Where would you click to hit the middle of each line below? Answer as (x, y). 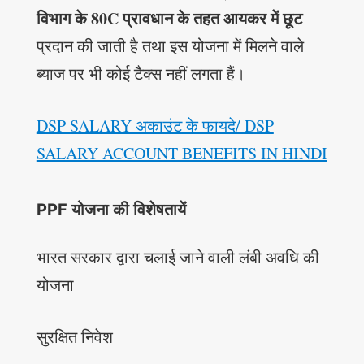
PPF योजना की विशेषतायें (111, 210)
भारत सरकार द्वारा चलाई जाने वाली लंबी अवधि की (178, 258)
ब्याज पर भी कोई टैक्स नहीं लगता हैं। (141, 74)
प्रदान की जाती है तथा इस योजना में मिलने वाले (170, 46)
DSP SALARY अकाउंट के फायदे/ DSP (155, 126)
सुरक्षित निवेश (74, 337)
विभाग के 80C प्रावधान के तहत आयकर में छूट (169, 19)
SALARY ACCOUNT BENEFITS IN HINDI (182, 154)
